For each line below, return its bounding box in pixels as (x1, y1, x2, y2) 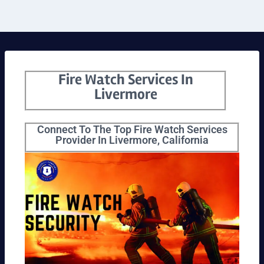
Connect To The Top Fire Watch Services (37, 123, 227, 136)
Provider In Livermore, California (55, 134, 209, 147)
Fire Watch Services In (58, 70, 193, 88)
